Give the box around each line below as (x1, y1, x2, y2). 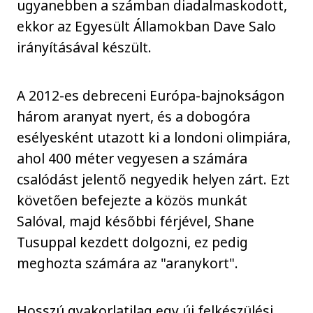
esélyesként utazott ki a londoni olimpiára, (17, 127, 291, 147)
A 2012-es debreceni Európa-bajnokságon (17, 85, 285, 105)
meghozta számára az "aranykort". (17, 253, 239, 272)
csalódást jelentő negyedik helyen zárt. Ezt (17, 169, 291, 189)
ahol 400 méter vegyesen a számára (17, 148, 248, 168)
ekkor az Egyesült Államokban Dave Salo (17, 17, 277, 36)
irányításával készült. (17, 38, 152, 57)
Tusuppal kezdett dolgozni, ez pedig (17, 232, 249, 252)
